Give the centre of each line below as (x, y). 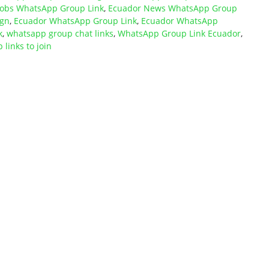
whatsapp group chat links (60, 34)
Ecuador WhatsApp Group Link (75, 21)
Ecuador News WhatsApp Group (173, 8)
